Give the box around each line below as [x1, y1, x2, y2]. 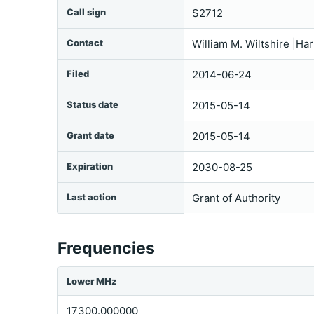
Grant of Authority [192, 191, 280, 205]
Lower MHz [67, 275, 117, 287]
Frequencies [57, 238, 155, 258]
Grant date [67, 130, 114, 141]
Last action [67, 191, 116, 203]
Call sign [67, 6, 106, 18]
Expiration [67, 161, 113, 172]
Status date [67, 99, 118, 110]
